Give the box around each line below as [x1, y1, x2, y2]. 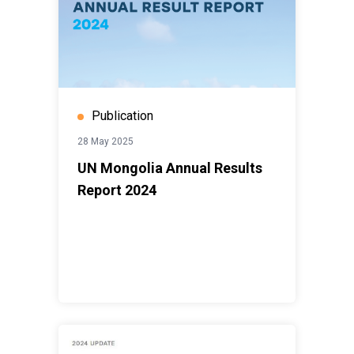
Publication [92, 108, 153, 124]
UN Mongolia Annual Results [77, 160, 262, 177]
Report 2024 [77, 182, 156, 199]
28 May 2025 [77, 136, 134, 148]
